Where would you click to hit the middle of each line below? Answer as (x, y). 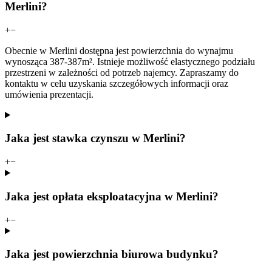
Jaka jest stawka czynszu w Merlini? (95, 138)
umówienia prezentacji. (49, 94)
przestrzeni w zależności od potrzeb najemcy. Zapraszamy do (122, 72)
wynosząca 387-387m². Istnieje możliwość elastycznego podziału (130, 61)
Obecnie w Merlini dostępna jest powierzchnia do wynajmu (119, 50)
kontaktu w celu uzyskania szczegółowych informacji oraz (117, 83)
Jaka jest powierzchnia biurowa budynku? (112, 254)
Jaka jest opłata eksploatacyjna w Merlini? (112, 196)
